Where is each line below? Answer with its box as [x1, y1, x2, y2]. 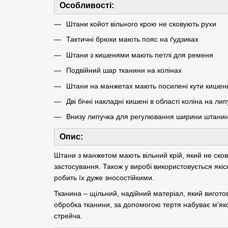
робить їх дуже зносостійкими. [53, 174, 154, 182]
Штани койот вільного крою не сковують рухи [66, 20, 216, 28]
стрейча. [53, 211, 82, 220]
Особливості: [59, 1, 114, 10]
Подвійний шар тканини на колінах [66, 66, 182, 75]
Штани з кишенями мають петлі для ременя [66, 50, 213, 59]
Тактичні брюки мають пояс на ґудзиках [66, 35, 198, 44]
